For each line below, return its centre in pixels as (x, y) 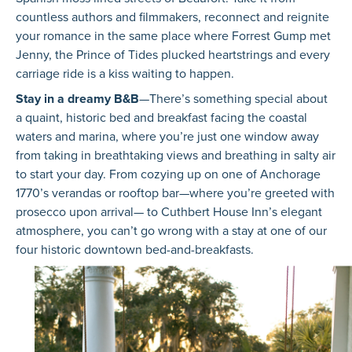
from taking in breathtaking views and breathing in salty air (176, 155)
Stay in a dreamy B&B (77, 99)
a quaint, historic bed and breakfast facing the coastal (161, 117)
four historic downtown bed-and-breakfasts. (135, 249)
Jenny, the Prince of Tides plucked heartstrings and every (173, 55)
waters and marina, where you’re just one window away (167, 136)
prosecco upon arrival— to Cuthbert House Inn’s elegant (169, 212)
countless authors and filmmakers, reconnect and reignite (172, 17)
